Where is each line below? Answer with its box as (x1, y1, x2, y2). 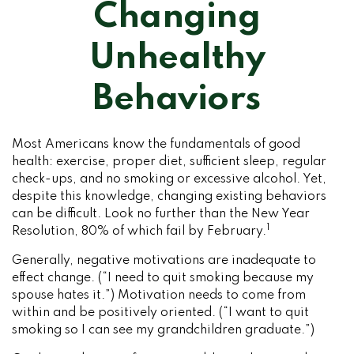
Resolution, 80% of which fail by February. (12, 225, 266, 238)
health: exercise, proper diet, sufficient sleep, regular (12, 156, 326, 168)
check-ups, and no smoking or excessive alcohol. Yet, (12, 173, 326, 186)
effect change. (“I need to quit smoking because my (12, 272, 314, 284)
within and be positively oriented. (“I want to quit (12, 307, 309, 319)
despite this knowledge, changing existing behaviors (12, 190, 326, 203)
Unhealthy (88, 41, 265, 76)
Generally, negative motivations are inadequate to (12, 254, 316, 267)
